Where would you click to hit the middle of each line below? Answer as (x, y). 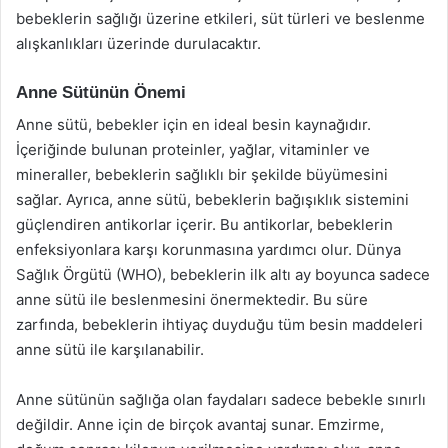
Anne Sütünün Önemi (101, 92)
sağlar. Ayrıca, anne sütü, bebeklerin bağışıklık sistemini (212, 199)
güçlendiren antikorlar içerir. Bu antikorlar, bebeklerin (204, 224)
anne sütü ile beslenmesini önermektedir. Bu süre (192, 299)
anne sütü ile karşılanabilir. (110, 349)
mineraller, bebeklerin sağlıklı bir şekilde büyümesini (202, 174)
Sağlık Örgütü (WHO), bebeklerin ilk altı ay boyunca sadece (223, 274)
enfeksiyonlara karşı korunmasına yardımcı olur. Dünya (208, 249)
